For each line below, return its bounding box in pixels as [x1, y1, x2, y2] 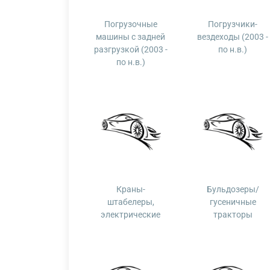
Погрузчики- [208, 19, 258, 29]
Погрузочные [104, 19, 157, 29]
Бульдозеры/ [206, 184, 259, 194]
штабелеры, [107, 197, 154, 207]
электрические [101, 210, 161, 219]
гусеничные [209, 197, 256, 207]
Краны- [116, 184, 145, 194]
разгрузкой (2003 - [93, 45, 168, 54]
